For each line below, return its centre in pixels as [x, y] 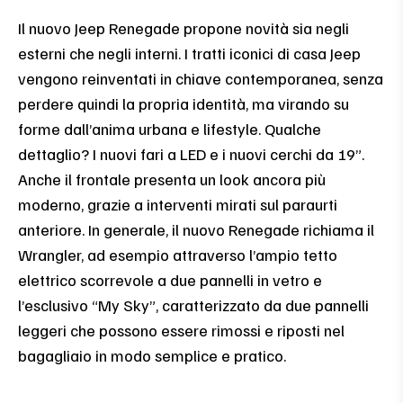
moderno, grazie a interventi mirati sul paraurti [178, 204]
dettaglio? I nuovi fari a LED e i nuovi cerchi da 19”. [191, 153]
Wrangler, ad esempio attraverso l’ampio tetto [178, 254]
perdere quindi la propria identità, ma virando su [184, 103]
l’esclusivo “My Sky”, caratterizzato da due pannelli [193, 304]
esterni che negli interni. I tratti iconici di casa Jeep [189, 53]
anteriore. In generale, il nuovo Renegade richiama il [196, 229]
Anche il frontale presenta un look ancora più [172, 179]
